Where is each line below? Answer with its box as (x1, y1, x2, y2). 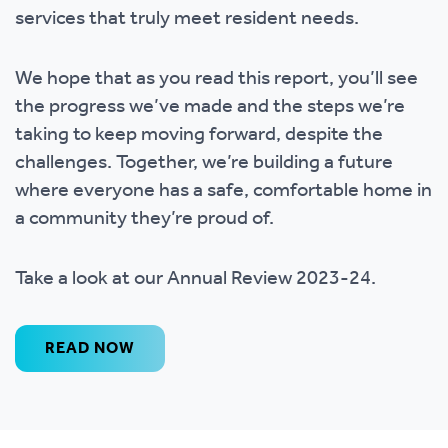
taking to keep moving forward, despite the (15, 116, 383, 154)
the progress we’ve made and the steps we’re (15, 88, 405, 126)
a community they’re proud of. (15, 200, 274, 238)
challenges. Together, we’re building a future (15, 144, 393, 182)
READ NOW (45, 333, 135, 364)
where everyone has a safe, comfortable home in (15, 172, 432, 210)
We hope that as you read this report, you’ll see (15, 60, 418, 98)
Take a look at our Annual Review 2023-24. (15, 260, 376, 298)
